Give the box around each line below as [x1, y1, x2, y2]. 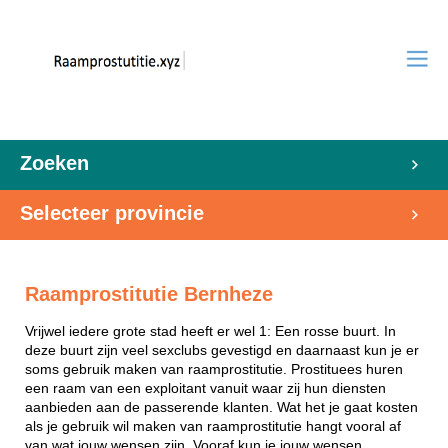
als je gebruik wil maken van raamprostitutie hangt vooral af [25, 418, 401, 434]
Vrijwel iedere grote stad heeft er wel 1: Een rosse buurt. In [25, 323, 396, 339]
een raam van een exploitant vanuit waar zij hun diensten [25, 380, 386, 396]
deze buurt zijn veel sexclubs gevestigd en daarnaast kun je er [25, 342, 419, 358]
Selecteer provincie [20, 202, 204, 224]
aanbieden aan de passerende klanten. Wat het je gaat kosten [25, 399, 418, 415]
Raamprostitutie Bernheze [25, 283, 273, 305]
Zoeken [20, 152, 89, 174]
